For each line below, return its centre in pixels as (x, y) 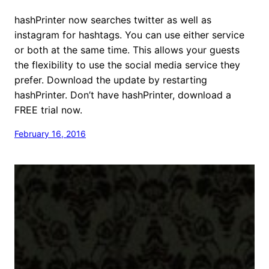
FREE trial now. (48, 110)
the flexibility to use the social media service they (127, 65)
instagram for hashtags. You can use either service (129, 35)
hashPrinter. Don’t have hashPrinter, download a (123, 95)
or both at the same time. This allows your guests (127, 50)
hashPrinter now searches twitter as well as (113, 20)
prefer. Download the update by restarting (111, 80)
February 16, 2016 (50, 133)
